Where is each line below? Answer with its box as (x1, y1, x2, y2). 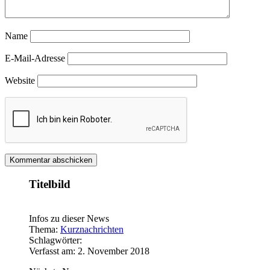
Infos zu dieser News (29, 213, 109, 224)
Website (5, 75, 35, 86)
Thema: (29, 224, 60, 234)
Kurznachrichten (60, 224, 124, 234)
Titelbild (29, 177, 71, 190)
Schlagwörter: (29, 234, 82, 245)
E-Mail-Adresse (5, 53, 65, 64)
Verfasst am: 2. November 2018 (29, 245, 149, 256)
